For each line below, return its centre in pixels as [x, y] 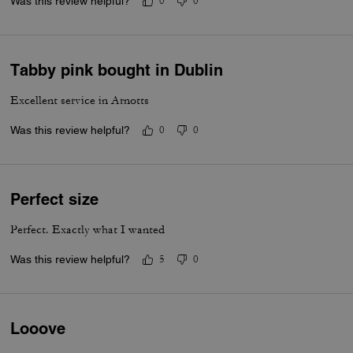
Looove [38, 329]
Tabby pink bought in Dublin [117, 70]
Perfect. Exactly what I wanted [88, 230]
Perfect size [55, 199]
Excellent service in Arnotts [80, 100]
